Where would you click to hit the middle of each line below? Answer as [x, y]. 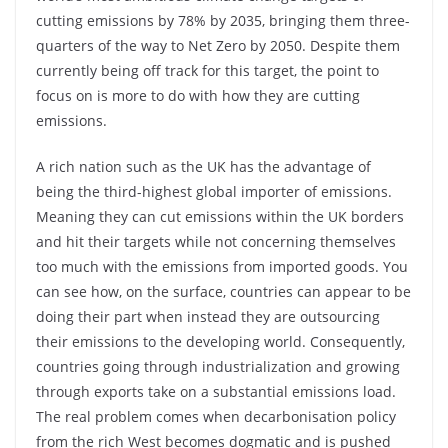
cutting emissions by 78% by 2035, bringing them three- [223, 20]
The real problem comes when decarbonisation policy [216, 416]
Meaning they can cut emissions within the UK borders [220, 216]
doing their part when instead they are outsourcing [208, 316]
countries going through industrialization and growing [218, 366]
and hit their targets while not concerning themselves [216, 241]
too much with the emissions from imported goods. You [222, 266]
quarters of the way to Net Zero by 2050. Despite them [218, 45]
